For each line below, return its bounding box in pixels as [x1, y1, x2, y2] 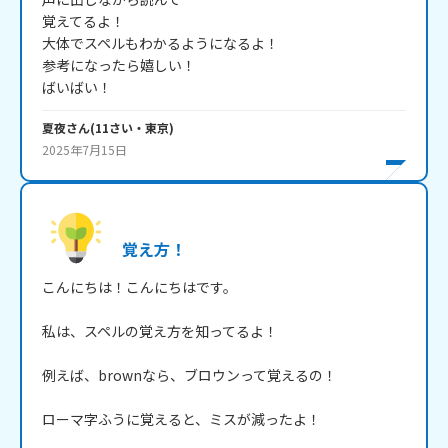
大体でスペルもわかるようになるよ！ [42, 33, 279, 54]
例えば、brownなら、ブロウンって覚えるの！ [42, 365, 337, 386]
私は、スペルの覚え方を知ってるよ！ [42, 321, 278, 342]
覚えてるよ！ [42, 11, 125, 32]
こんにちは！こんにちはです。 [42, 277, 237, 298]
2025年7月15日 [42, 141, 127, 159]
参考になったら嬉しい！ [42, 55, 196, 76]
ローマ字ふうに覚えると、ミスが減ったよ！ [42, 409, 321, 430]
